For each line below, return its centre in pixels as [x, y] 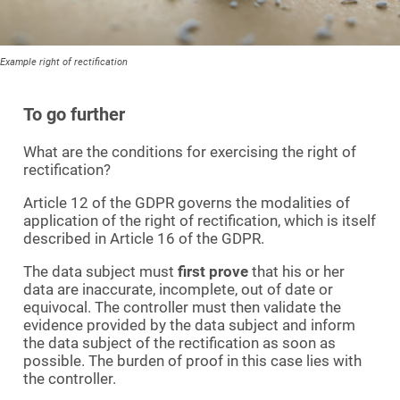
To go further [74, 114]
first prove [213, 271]
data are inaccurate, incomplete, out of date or [178, 289]
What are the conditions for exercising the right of [190, 151]
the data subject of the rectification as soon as [179, 342]
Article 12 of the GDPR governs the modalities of [187, 202]
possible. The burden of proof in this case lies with [192, 360]
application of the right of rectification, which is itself [200, 220]
